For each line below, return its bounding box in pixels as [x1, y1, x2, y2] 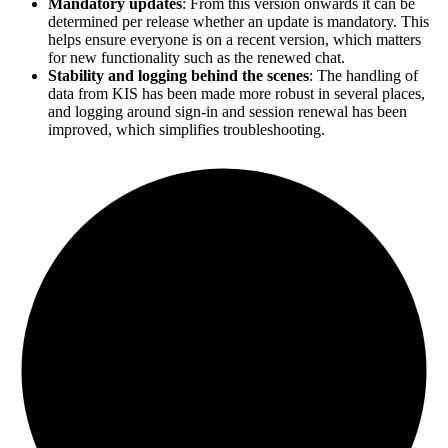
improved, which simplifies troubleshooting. [48, 121, 325, 139]
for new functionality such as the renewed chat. [48, 49, 345, 67]
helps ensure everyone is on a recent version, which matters [48, 31, 421, 49]
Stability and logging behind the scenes [48, 67, 309, 85]
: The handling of [309, 67, 418, 85]
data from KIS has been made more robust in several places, [48, 85, 425, 103]
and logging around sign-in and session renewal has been [48, 103, 407, 121]
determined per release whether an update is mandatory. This [48, 13, 429, 31]
